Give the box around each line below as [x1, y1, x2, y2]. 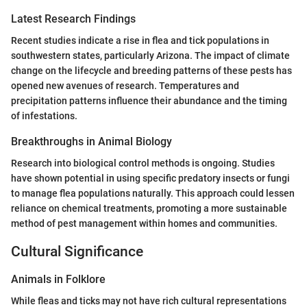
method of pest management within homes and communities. [11, 218, 278, 230]
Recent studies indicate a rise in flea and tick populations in [11, 34, 269, 46]
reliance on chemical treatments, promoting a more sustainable [11, 203, 287, 214]
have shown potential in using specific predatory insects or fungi [11, 173, 290, 184]
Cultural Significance [11, 243, 143, 260]
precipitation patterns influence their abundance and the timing [11, 95, 287, 106]
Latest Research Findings [11, 12, 136, 25]
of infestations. [11, 110, 77, 121]
